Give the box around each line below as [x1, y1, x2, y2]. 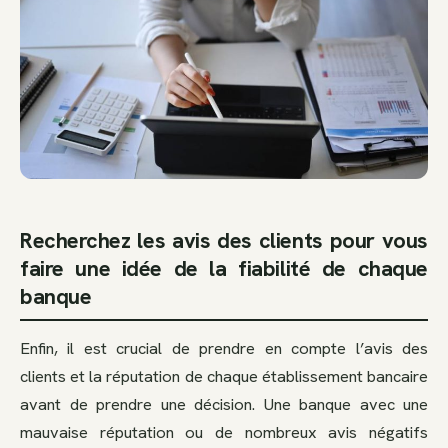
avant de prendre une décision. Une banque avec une [20, 393, 428, 416]
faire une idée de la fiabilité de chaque [20, 254, 428, 284]
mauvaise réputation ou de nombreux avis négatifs [20, 421, 428, 444]
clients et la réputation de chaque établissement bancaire [20, 365, 428, 388]
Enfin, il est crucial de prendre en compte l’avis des [20, 337, 428, 360]
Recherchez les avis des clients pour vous [20, 226, 428, 256]
